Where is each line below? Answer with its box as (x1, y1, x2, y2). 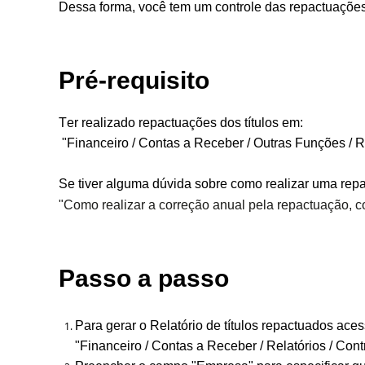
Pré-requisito (59, 67, 209, 94)
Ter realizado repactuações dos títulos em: (59, 116, 303, 130)
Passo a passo (59, 265, 235, 292)
